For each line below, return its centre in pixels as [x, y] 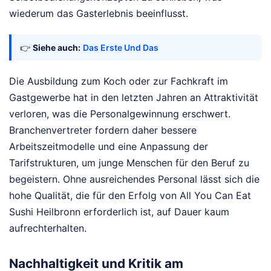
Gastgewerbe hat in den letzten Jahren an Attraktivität [134, 97]
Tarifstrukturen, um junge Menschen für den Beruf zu [129, 162]
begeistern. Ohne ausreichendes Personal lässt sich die [134, 179]
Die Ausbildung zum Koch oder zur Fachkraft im [119, 81]
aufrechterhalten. [48, 228]
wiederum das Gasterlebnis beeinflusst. [99, 13]
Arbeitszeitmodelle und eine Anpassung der [109, 146]
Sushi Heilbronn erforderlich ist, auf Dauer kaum [119, 211]
